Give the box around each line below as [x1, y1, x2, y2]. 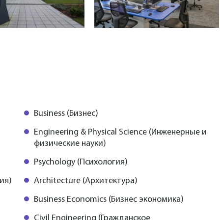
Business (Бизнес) [34, 109, 98, 118]
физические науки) [34, 138, 106, 148]
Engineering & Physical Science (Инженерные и [34, 127, 207, 137]
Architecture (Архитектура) [34, 176, 137, 186]
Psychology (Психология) [34, 157, 128, 167]
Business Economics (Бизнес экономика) [34, 194, 184, 204]
